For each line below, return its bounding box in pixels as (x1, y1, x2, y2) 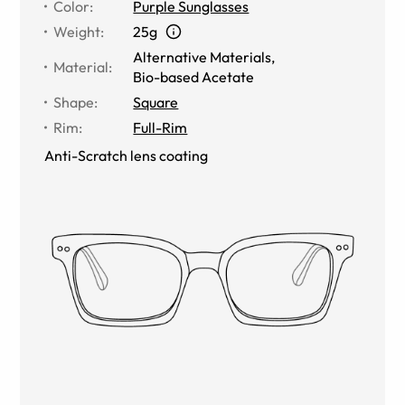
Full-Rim (133, 118, 188, 137)
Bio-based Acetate (133, 67, 255, 86)
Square (133, 92, 179, 111)
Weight (53, 22, 101, 41)
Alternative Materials (133, 47, 272, 66)
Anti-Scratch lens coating (44, 146, 209, 165)
